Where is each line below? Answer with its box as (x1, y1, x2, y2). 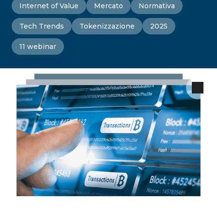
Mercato (94, 1, 123, 10)
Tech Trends (19, 22, 64, 31)
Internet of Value (19, 1, 78, 10)
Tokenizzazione (79, 22, 135, 31)
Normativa (139, 1, 175, 10)
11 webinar (19, 42, 56, 51)
